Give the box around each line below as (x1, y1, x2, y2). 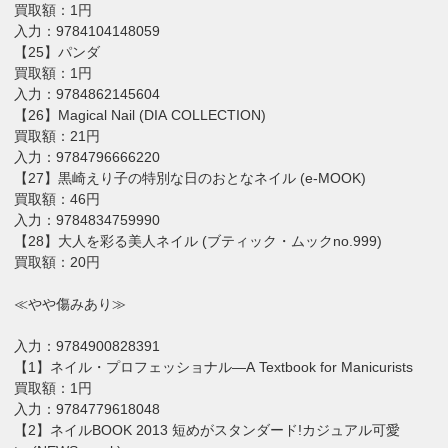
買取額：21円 (14, 127, 101, 144)
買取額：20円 (14, 253, 101, 270)
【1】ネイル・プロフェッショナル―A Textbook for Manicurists (14, 358, 414, 375)
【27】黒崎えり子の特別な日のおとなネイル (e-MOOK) (14, 169, 367, 186)
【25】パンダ (14, 43, 101, 60)
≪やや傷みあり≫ (14, 295, 127, 312)
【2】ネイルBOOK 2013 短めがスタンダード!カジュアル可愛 (14, 421, 401, 438)
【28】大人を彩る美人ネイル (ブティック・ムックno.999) (14, 232, 383, 249)
